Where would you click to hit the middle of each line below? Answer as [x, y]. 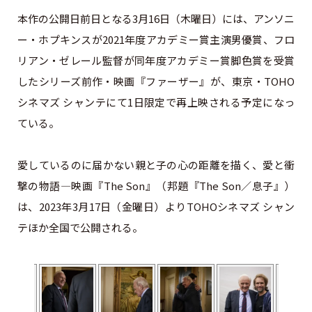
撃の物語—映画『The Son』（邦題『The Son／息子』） [156, 185]
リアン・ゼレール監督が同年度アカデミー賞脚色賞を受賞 [156, 60]
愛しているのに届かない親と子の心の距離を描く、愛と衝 [156, 164]
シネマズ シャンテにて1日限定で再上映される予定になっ [156, 102]
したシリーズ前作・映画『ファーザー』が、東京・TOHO [156, 81]
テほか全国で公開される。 [80, 227]
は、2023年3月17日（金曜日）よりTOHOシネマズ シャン [156, 206]
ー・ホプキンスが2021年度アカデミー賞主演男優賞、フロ [156, 39]
